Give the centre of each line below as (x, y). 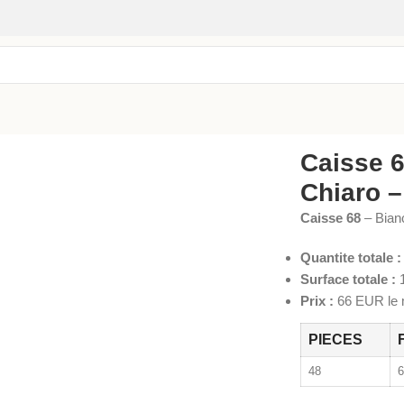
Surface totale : (349, 279)
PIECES (336, 339)
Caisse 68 (331, 217)
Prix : (317, 300)
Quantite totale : (351, 257)
